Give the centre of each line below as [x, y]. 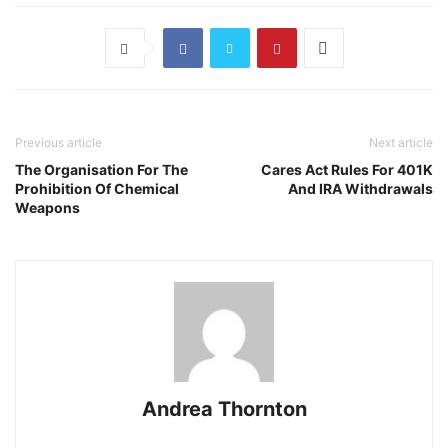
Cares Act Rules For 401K [347, 169]
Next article [401, 142]
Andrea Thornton [224, 409]
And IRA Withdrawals [360, 188]
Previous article [58, 142]
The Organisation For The [101, 169]
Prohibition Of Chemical [97, 188]
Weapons [47, 207]
